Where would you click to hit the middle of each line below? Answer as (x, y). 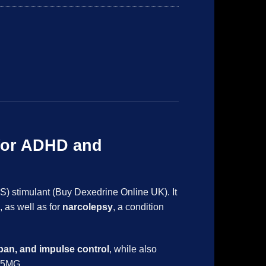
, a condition (138, 207)
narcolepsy (88, 207)
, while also (133, 249)
